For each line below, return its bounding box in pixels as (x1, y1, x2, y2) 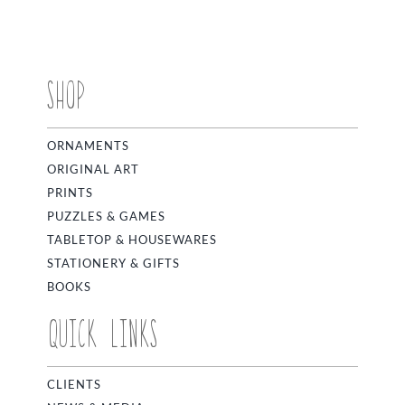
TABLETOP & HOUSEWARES (47, 232, 218, 248)
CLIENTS (47, 377, 102, 392)
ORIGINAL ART (47, 162, 140, 177)
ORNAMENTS (47, 138, 130, 154)
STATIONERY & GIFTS (47, 256, 181, 271)
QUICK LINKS (47, 307, 159, 356)
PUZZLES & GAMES (47, 209, 166, 224)
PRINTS (47, 185, 94, 201)
